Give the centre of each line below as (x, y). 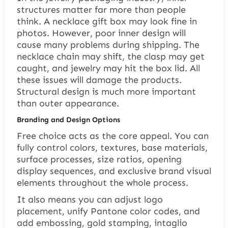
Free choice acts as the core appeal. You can (112, 136)
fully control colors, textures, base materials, (112, 148)
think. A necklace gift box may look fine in (107, 22)
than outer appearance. (68, 104)
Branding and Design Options (68, 120)
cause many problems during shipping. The (108, 45)
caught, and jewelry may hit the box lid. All (108, 68)
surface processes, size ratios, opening (99, 160)
